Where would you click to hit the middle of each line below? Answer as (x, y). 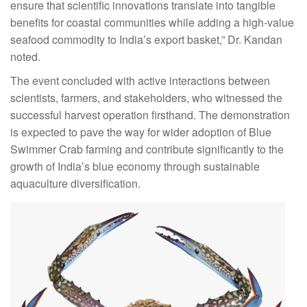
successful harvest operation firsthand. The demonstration (150, 115)
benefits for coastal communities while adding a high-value (152, 23)
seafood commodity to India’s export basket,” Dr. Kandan (146, 40)
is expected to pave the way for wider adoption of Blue (141, 132)
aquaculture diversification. (75, 184)
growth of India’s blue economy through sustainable (135, 167)
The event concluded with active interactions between (140, 81)
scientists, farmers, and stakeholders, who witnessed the (146, 98)
